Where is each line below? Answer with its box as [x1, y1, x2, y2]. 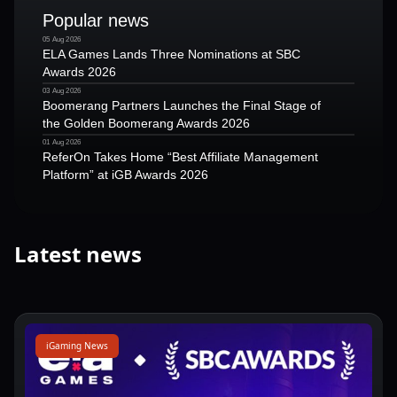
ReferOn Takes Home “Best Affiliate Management [43, 149, 318, 164]
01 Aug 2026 [43, 137, 82, 146]
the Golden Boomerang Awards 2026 [43, 115, 250, 130]
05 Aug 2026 [43, 35, 82, 43]
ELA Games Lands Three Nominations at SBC [43, 46, 300, 61]
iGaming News [46, 339, 108, 352]
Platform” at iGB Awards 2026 [43, 167, 208, 182]
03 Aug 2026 [43, 86, 82, 95]
